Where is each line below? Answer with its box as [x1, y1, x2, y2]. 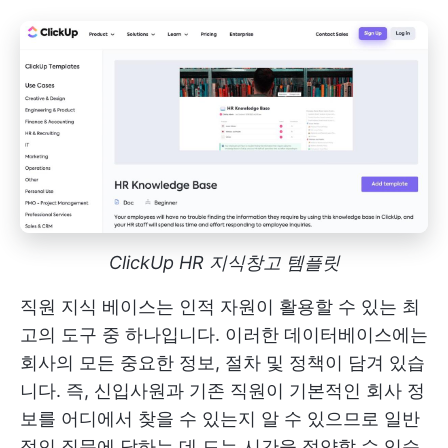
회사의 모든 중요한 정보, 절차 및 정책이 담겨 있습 [20, 352, 425, 374]
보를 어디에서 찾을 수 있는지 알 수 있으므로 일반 [20, 408, 420, 430]
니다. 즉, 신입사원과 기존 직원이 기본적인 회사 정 [20, 380, 425, 402]
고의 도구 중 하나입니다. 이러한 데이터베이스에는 [20, 324, 428, 346]
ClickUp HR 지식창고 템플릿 [108, 252, 340, 274]
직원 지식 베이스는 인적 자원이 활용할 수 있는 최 [20, 296, 420, 318]
